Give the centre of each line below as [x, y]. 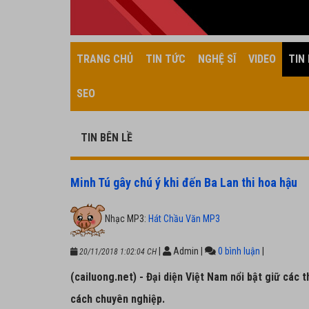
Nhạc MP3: [127, 218]
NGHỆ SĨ [217, 59]
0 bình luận [239, 251]
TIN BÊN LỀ [107, 138]
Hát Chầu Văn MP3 [184, 218]
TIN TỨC [166, 59]
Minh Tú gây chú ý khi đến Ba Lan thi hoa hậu [184, 182]
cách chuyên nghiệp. [118, 299]
